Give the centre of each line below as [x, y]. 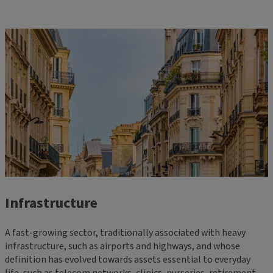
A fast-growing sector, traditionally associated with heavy [125, 232]
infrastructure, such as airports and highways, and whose [122, 246]
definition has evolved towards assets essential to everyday [128, 259]
